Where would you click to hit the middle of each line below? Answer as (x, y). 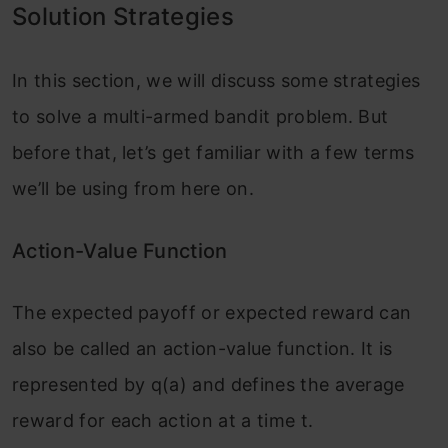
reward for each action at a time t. (163, 420)
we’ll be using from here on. (133, 188)
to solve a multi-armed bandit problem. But (200, 116)
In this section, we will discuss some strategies (216, 80)
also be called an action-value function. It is (202, 348)
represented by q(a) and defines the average (208, 384)
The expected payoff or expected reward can (212, 312)
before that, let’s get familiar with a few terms (213, 152)
